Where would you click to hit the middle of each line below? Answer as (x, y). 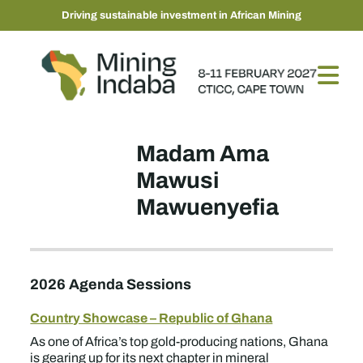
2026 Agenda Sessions (111, 284)
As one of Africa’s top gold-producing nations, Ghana (179, 342)
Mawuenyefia (208, 207)
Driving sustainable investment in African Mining (181, 15)
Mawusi (178, 180)
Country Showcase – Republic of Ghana (152, 318)
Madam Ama (203, 153)
